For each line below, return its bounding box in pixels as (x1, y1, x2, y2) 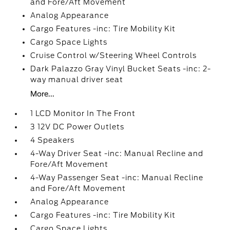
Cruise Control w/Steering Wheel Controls (30, 51, 197, 60)
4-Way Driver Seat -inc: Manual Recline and (30, 149, 204, 158)
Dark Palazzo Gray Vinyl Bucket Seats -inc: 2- (30, 65, 212, 73)
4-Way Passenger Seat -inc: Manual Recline (30, 174, 204, 182)
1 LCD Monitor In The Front (30, 109, 136, 118)
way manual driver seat (30, 75, 124, 84)
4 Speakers (30, 136, 75, 144)
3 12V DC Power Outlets (30, 123, 125, 131)
